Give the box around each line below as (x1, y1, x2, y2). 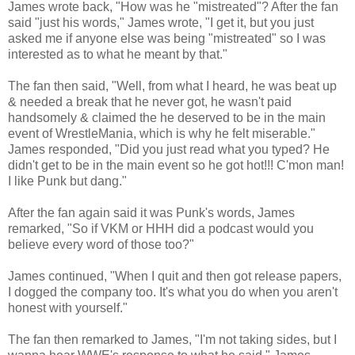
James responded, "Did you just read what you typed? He (8, 142, 330, 156)
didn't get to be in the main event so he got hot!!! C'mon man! (8, 158, 344, 172)
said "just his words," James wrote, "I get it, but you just (8, 15, 314, 29)
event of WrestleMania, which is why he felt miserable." (8, 126, 315, 140)
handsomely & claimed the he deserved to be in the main (8, 110, 326, 124)
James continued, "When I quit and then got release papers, (8, 269, 342, 283)
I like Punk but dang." (8, 174, 127, 188)
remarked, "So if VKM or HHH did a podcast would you (8, 221, 314, 235)
